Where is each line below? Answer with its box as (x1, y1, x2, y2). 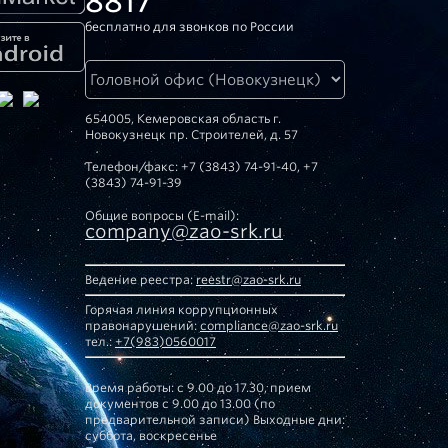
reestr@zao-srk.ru (196, 272, 301, 287)
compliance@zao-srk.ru (200, 318, 338, 333)
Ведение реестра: (85, 272, 196, 287)
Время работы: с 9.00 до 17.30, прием (85, 380, 311, 395)
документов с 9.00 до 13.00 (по (85, 396, 275, 411)
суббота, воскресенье (85, 428, 217, 443)
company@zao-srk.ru (85, 220, 283, 242)
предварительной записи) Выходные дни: (85, 412, 345, 427)
